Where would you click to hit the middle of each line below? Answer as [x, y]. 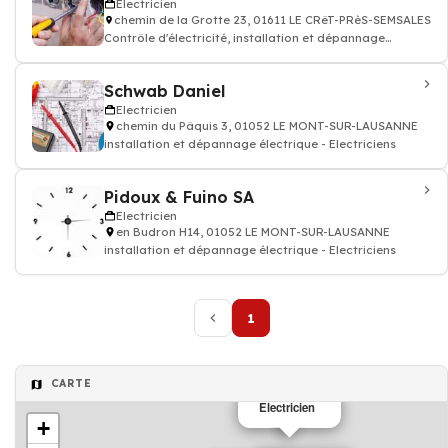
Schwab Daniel [164, 91]
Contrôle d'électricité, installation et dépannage [244, 38]
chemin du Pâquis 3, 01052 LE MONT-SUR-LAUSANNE [267, 126]
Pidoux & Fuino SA [179, 197]
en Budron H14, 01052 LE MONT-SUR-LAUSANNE [253, 232]
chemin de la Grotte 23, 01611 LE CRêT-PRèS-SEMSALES [272, 20]
